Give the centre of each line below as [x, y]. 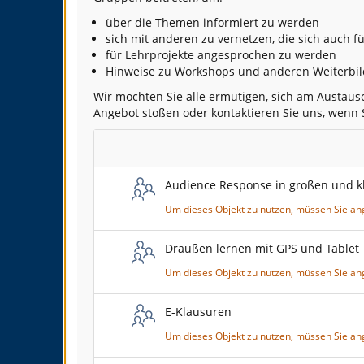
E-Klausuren [198, 312]
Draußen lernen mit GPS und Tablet [262, 249]
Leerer [129, 147]
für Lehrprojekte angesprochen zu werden [221, 55]
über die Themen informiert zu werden [212, 23]
